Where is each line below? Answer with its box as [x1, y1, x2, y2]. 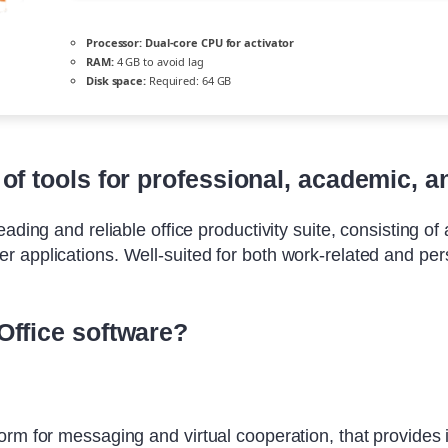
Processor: [86, 35, 143, 51]
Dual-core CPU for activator [142, 35, 295, 51]
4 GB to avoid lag [113, 54, 204, 70]
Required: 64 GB [145, 73, 232, 89]
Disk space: [86, 73, 146, 89]
